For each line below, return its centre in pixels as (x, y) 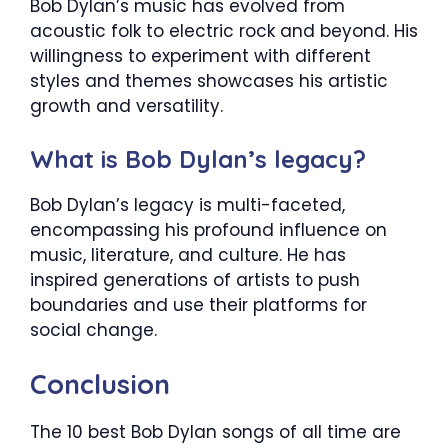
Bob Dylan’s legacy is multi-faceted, (187, 204)
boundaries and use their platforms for (198, 304)
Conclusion (100, 384)
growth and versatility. (126, 106)
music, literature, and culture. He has (188, 254)
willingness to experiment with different (200, 56)
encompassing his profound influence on (208, 229)
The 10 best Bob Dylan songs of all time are (215, 432)
